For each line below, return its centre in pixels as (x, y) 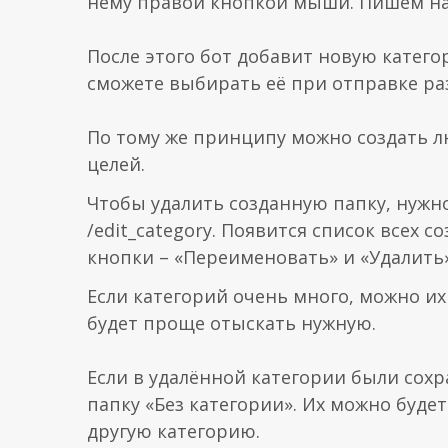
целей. (116, 164)
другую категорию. (173, 431)
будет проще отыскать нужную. (231, 323)
